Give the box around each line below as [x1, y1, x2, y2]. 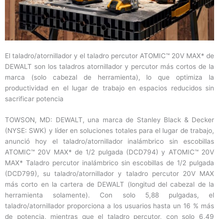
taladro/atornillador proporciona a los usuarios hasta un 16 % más [5, 202, 214, 210]
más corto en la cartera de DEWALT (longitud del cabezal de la [5, 180, 214, 189]
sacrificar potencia [5, 94, 66, 103]
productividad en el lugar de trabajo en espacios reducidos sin [5, 84, 214, 92]
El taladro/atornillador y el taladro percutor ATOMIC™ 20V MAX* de [5, 51, 214, 60]
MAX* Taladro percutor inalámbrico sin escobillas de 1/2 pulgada [5, 159, 214, 167]
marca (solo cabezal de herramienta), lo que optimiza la [5, 73, 214, 81]
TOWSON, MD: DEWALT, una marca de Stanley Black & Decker [5, 116, 214, 124]
